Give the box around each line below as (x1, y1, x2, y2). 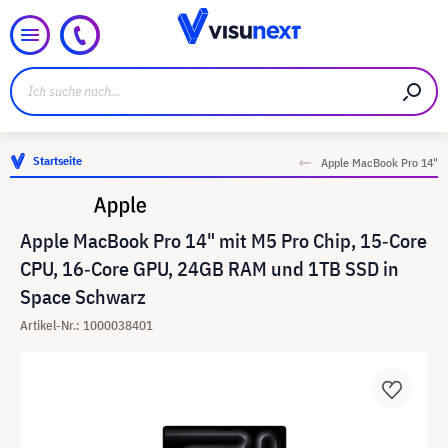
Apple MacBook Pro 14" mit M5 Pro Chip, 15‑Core (20, 227, 427, 254)
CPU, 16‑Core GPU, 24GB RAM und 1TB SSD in (20, 255, 399, 282)
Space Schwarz (20, 283, 146, 310)
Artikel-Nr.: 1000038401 (20, 317, 153, 334)
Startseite (33, 153, 82, 168)
